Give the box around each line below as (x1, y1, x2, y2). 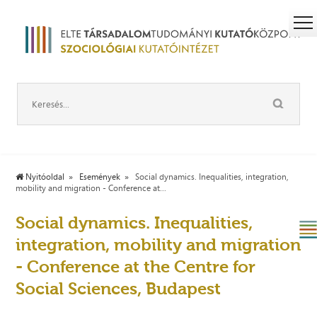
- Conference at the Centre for (16, 256, 256, 277)
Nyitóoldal (23, 171, 65, 183)
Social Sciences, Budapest (16, 278, 221, 299)
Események (79, 171, 121, 183)
